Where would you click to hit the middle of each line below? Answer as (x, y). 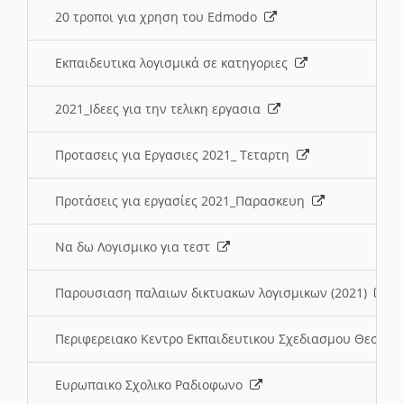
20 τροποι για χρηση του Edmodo (160, 17)
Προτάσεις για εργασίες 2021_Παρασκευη (184, 201)
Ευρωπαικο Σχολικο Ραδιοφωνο (152, 385)
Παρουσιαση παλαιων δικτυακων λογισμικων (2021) (215, 293)
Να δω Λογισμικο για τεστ (136, 247)
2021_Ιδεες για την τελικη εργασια (161, 109)
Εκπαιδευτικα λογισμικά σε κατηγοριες (175, 63)
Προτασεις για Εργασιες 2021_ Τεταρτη (176, 155)
